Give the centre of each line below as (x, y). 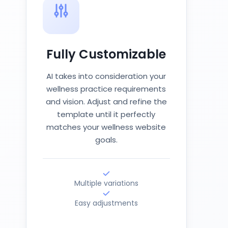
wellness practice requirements (106, 89)
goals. (106, 140)
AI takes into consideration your (106, 76)
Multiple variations (106, 183)
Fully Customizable (106, 54)
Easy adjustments (106, 203)
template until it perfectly (106, 114)
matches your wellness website (106, 127)
